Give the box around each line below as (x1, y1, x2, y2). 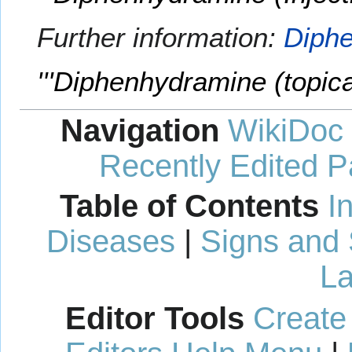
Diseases (46, 224, 175, 259)
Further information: (37, 22, 284, 53)
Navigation (60, 112, 219, 148)
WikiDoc (228, 112, 343, 148)
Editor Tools (65, 301, 244, 336)
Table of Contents (59, 189, 319, 224)
